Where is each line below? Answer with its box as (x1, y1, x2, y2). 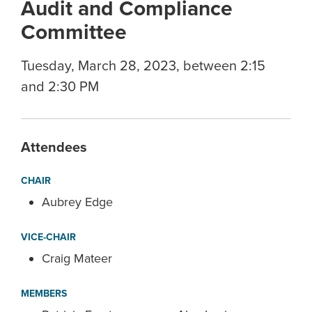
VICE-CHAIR (21, 231, 76, 243)
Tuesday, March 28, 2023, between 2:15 (21, 58, 265, 75)
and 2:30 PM (21, 79, 99, 95)
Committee (21, 19, 127, 45)
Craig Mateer (42, 251, 112, 266)
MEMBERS (21, 288, 67, 299)
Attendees (21, 139, 87, 156)
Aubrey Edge (42, 194, 113, 210)
